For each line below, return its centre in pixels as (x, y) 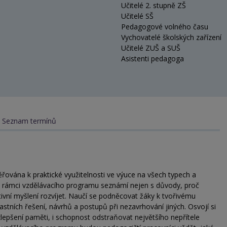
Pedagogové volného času (165, 26)
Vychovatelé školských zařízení (171, 37)
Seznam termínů (29, 121)
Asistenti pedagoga (153, 58)
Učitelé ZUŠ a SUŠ (151, 48)
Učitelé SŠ (137, 16)
